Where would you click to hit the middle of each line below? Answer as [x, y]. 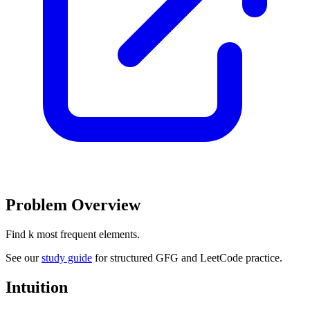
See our [24, 257]
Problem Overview [73, 204]
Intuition [37, 287]
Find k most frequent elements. [73, 234]
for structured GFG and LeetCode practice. [187, 257]
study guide [67, 257]
